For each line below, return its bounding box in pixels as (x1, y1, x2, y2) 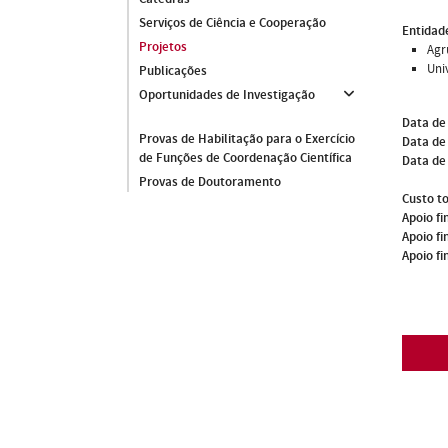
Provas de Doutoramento (139, 173, 281, 191)
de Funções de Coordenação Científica (139, 149, 352, 167)
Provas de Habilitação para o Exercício (139, 130, 355, 148)
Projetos (139, 38, 187, 56)
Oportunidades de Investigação (139, 86, 315, 104)
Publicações (139, 62, 207, 80)
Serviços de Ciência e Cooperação (139, 14, 326, 32)
